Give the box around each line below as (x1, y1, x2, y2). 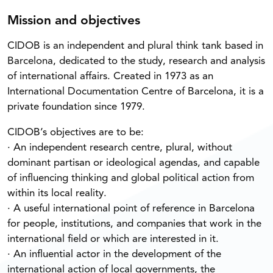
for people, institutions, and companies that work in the (7, 218, 261, 229)
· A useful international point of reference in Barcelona (7, 203, 255, 214)
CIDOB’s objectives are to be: (7, 127, 144, 138)
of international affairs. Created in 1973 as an (7, 71, 213, 82)
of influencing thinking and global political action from (7, 172, 254, 183)
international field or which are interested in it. (7, 233, 219, 244)
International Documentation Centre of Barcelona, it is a (7, 86, 264, 97)
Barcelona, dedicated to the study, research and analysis (7, 55, 265, 66)
